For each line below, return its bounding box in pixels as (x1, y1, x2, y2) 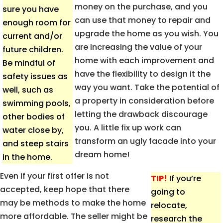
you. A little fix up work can (75, 121, 181, 133)
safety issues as (2, 70, 68, 82)
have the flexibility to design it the (75, 68, 211, 80)
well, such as (2, 84, 53, 96)
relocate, (151, 199, 187, 211)
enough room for (2, 16, 71, 28)
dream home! (75, 148, 129, 160)
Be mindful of (2, 57, 55, 69)
